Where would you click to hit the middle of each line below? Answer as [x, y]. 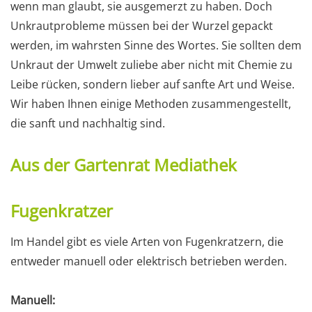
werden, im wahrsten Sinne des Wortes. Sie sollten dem [156, 45]
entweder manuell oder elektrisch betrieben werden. [149, 261]
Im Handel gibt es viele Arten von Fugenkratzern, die [147, 241]
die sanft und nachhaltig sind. [88, 123]
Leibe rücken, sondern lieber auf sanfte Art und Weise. [153, 84]
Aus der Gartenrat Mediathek [124, 164]
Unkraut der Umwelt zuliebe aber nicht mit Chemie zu [151, 64]
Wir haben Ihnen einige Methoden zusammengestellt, [151, 103]
